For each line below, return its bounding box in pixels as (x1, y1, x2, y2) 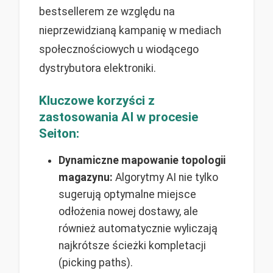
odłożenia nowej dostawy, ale (58, 205, 198, 218)
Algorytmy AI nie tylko (113, 171, 218, 183)
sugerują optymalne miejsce (58, 188, 196, 200)
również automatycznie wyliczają (58, 222, 218, 235)
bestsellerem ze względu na (39, 5, 175, 18)
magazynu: (58, 171, 113, 183)
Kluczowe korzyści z (39, 93, 155, 108)
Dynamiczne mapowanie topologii (58, 154, 225, 166)
